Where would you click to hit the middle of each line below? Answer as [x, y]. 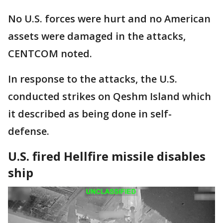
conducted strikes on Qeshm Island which [110, 96]
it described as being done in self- [90, 114]
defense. [30, 131]
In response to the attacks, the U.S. [93, 79]
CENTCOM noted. [50, 54]
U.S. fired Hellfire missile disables [107, 156]
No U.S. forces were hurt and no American [109, 19]
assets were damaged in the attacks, [97, 36]
